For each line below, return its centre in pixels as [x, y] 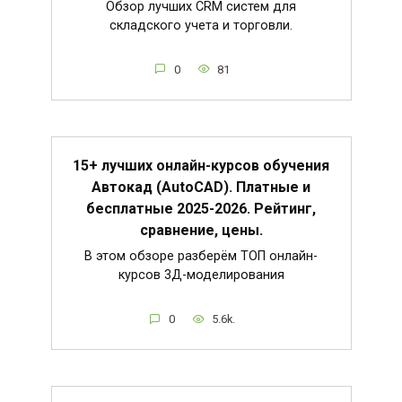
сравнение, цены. [201, 230]
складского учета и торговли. [201, 26]
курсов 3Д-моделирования [201, 275]
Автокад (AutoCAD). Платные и [201, 187]
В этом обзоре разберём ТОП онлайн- [201, 257]
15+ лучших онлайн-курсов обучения [201, 165]
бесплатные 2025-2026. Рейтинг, [201, 208]
